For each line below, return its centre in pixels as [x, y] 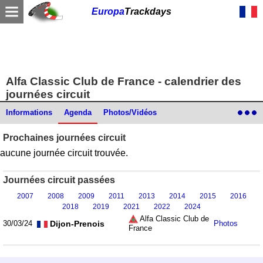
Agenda [78, 112]
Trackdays [148, 11]
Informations [29, 112]
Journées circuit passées [59, 180]
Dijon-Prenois [76, 223]
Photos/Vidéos [130, 112]
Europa [108, 11]
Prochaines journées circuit [64, 138]
